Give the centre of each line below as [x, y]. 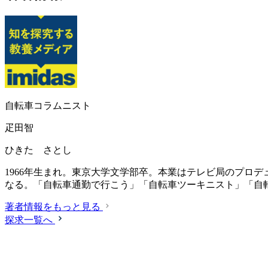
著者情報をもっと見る [53, 207]
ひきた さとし [38, 150]
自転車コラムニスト [48, 106]
